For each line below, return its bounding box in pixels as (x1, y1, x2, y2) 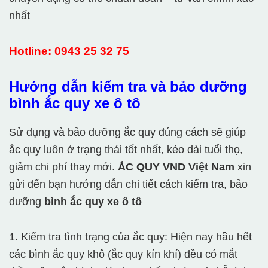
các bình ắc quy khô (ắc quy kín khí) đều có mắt (9, 248, 237, 261)
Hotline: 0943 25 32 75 (9, 45, 129, 58)
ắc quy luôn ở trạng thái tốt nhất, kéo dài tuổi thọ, (9, 144, 243, 156)
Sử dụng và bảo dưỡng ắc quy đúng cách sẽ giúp (9, 126, 246, 139)
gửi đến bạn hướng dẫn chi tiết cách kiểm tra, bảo (9, 178, 248, 191)
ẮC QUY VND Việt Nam (118, 161, 234, 173)
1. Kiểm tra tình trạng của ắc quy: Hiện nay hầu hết (9, 231, 252, 243)
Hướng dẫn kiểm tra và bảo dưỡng (9, 78, 247, 95)
